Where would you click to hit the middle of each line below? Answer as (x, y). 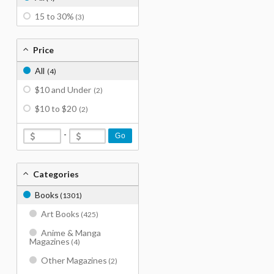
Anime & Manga (71, 233)
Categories (56, 174)
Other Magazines (74, 260)
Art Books (60, 214)
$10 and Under (63, 90)
